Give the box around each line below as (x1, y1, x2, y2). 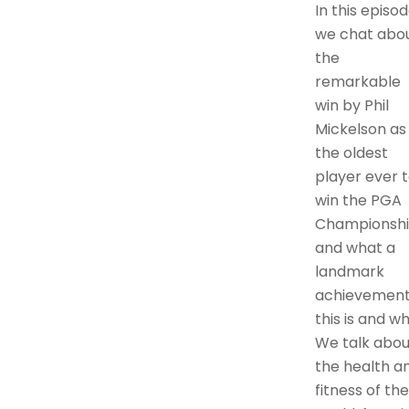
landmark (314, 261, 384, 283)
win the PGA (314, 190, 402, 212)
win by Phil (314, 95, 389, 117)
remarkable (314, 71, 401, 93)
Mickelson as (314, 119, 406, 141)
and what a (314, 237, 395, 259)
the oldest (314, 142, 388, 164)
